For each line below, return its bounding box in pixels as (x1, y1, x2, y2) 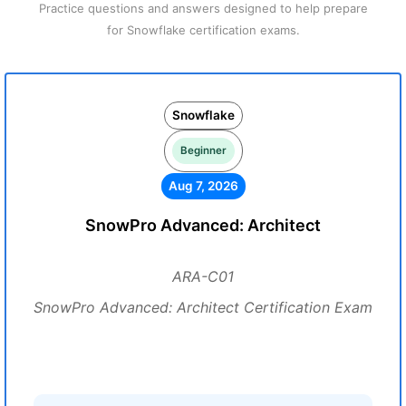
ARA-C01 (172, 267, 234, 285)
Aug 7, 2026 (168, 179, 238, 193)
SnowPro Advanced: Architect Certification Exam (34, 298, 372, 316)
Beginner (179, 144, 227, 157)
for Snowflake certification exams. (106, 23, 300, 37)
